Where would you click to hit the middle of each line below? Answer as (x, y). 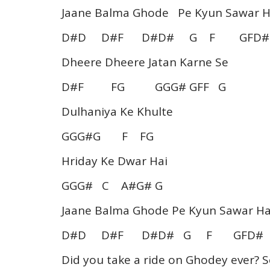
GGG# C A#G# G (112, 185)
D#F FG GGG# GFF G (144, 86)
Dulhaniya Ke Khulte (117, 111)
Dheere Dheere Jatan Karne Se (145, 62)
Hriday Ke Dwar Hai (115, 161)
